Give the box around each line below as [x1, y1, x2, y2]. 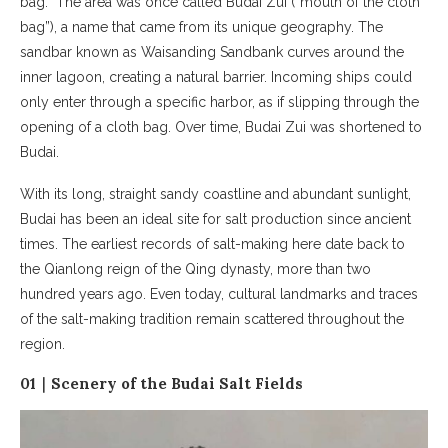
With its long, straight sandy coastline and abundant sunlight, [20, 185, 411, 202]
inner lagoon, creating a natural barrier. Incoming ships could [20, 68, 412, 85]
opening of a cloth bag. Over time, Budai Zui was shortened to [20, 118, 422, 135]
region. [20, 335, 65, 352]
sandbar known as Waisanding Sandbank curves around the [20, 43, 404, 60]
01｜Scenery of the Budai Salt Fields [20, 373, 303, 393]
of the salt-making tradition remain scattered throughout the [20, 310, 404, 327]
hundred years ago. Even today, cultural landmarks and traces [20, 285, 418, 302]
